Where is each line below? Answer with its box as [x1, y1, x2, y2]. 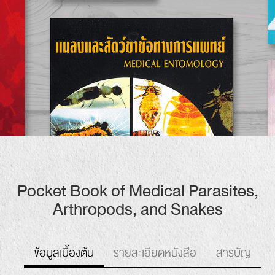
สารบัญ [216, 243, 251, 263]
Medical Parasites [128, 177, 254, 205]
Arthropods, [52, 195, 141, 223]
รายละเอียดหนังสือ [114, 243, 196, 263]
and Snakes [140, 195, 223, 223]
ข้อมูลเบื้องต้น [34, 243, 94, 263]
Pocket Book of [17, 177, 129, 205]
